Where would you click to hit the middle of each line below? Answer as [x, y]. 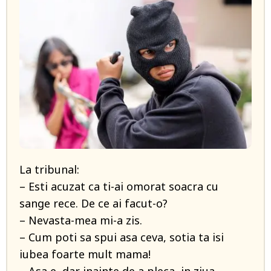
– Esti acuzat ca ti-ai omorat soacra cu [119, 186]
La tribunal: [49, 169]
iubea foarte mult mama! [85, 254]
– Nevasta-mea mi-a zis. [81, 220]
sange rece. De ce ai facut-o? [93, 203]
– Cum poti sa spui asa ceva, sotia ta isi [122, 237]
